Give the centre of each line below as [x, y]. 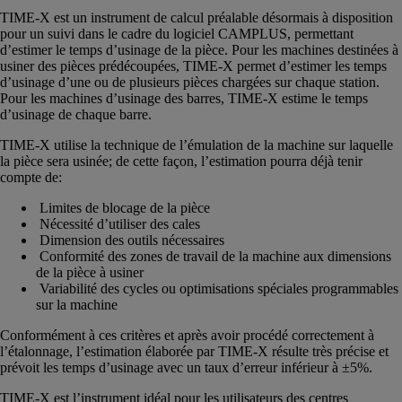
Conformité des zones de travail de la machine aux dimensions [214, 256]
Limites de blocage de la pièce [123, 207]
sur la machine [77, 304]
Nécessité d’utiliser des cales [118, 223]
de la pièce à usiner [90, 272]
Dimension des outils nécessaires [130, 240]
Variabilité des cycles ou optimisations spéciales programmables [217, 288]
